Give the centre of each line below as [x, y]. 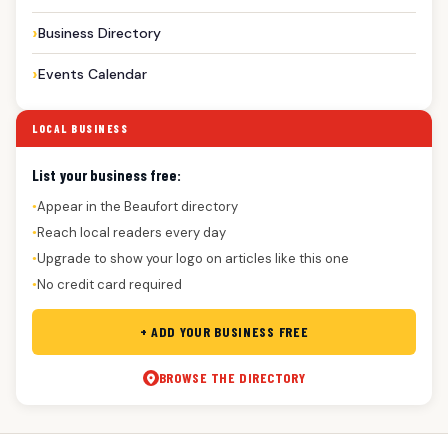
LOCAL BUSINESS [80, 129]
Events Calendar [92, 74]
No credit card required [109, 285]
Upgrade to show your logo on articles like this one [193, 259]
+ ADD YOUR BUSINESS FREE [224, 332]
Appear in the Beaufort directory [137, 207]
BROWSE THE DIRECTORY [232, 378]
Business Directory [99, 33]
